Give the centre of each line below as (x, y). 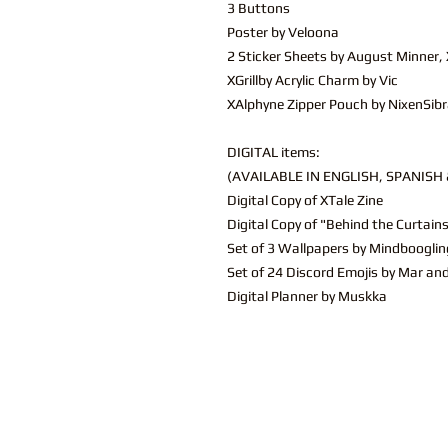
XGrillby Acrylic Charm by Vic (312, 80)
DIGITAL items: (273, 152)
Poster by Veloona (283, 32)
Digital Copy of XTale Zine (305, 200)
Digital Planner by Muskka (307, 296)
